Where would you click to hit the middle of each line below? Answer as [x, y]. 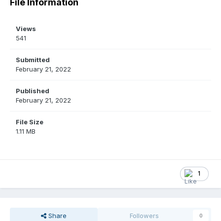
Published [33, 91]
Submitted [33, 60]
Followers [145, 216]
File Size [30, 122]
